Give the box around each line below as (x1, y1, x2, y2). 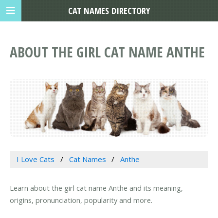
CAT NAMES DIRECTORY (68, 4, 150, 17)
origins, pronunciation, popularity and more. (10, 195, 152, 205)
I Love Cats (16, 154, 54, 164)
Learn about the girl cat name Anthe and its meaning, (10, 183, 183, 193)
